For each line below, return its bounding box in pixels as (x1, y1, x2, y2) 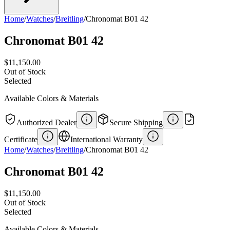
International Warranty (70, 135, 143, 144)
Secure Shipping (109, 118, 163, 127)
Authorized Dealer (16, 118, 76, 127)
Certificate (4, 135, 37, 144)
